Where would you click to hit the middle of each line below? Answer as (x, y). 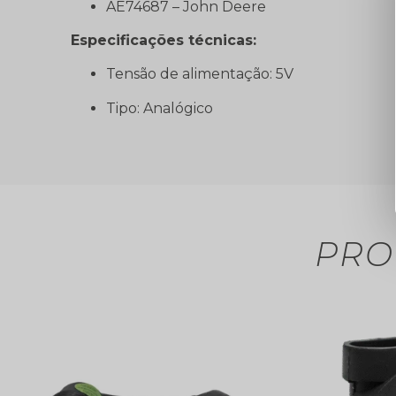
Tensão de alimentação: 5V (200, 74)
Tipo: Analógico (160, 108)
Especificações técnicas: (164, 40)
